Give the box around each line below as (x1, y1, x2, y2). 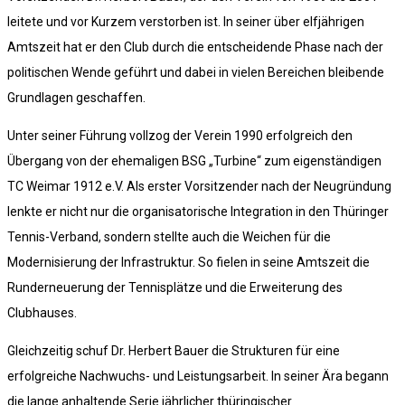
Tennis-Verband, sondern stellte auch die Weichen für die (7, 230, 331, 245)
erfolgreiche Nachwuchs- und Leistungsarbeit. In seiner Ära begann (7, 369, 389, 384)
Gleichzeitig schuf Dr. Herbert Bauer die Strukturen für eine (7, 344, 340, 359)
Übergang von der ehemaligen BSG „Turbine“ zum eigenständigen (7, 154, 381, 169)
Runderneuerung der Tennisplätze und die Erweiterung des (7, 280, 343, 296)
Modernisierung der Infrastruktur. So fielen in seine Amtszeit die (7, 255, 370, 270)
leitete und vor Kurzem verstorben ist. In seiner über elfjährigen (7, 14, 364, 30)
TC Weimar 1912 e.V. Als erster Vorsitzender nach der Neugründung (7, 179, 391, 194)
